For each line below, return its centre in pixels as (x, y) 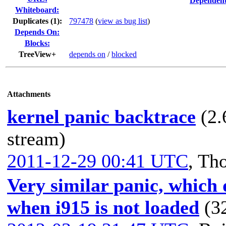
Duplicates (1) (36, 21)
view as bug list (123, 21)
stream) (36, 139)
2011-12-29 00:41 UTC (98, 161)
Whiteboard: (37, 10)
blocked (124, 54)
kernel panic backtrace (101, 117)
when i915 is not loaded (103, 207)
